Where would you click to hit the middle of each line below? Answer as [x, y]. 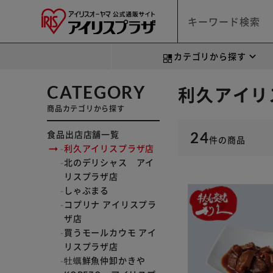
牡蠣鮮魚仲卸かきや [105, 260]
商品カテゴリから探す [86, 108]
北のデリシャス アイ [109, 162]
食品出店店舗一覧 [83, 134]
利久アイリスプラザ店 [109, 148]
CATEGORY [96, 92]
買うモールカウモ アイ [110, 232]
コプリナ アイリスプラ [110, 204]
